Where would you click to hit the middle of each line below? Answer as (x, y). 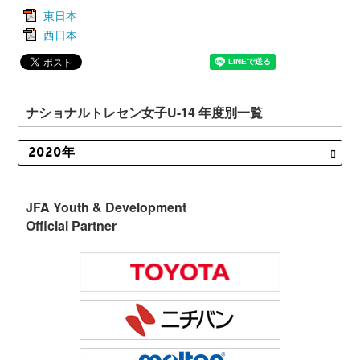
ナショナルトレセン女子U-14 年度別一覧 (145, 112)
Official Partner (72, 225)
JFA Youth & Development (106, 207)
